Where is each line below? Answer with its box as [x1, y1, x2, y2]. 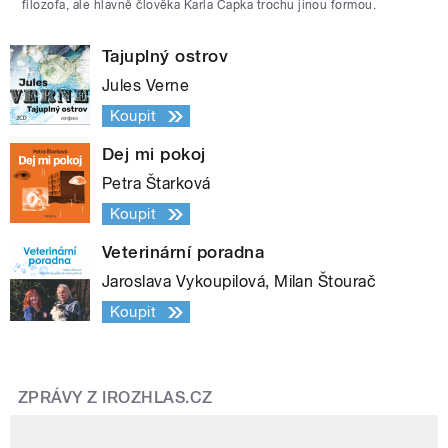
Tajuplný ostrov [102, 46, 229, 67]
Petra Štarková [102, 174, 211, 194]
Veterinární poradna [102, 242, 265, 263]
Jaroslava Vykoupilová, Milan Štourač [102, 272, 377, 292]
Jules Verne [102, 76, 190, 96]
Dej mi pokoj [102, 144, 206, 165]
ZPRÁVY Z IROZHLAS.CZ [18, 387, 213, 407]
